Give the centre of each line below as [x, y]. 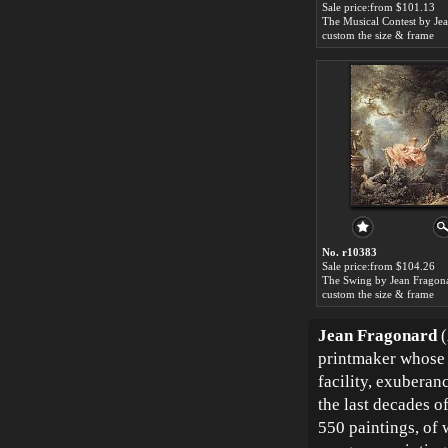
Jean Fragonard [377, 335]
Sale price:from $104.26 [378, 266]
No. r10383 [349, 252]
